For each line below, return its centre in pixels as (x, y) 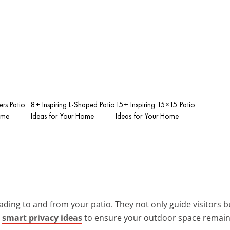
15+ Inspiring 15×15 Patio (155, 104)
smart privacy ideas (42, 217)
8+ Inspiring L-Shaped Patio (73, 104)
